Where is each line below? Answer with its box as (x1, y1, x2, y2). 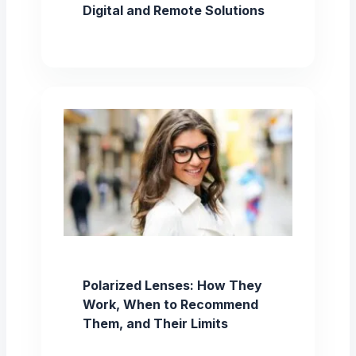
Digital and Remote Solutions (83, 2, 265, 18)
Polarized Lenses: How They (83, 277, 262, 294)
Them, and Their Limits (83, 315, 228, 332)
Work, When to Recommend (83, 296, 258, 313)
